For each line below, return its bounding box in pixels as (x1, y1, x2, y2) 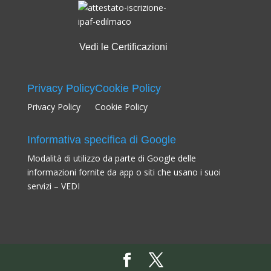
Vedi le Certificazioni (79, 41, 168, 52)
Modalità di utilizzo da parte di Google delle (27, 152, 196, 165)
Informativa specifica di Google (27, 134, 176, 146)
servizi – (27, 180, 61, 192)
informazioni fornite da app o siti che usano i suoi (27, 166, 221, 178)
